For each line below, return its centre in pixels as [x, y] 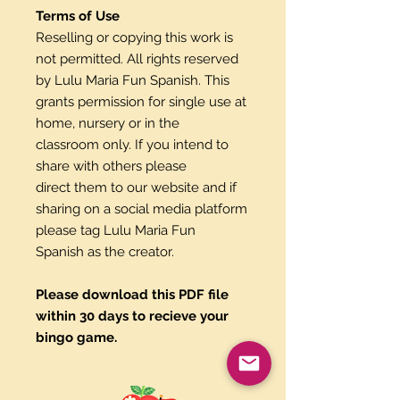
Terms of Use [78, 16]
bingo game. [76, 337]
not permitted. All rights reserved [137, 58]
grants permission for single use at [141, 101]
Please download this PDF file [132, 294]
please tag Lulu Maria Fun [116, 230]
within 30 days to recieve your [132, 316]
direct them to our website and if [136, 187]
